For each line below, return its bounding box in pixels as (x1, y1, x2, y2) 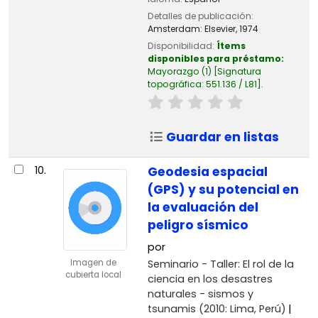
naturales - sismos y (147, 286, 253, 301)
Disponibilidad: (147, 40, 216, 53)
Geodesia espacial (147, 163, 268, 180)
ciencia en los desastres (147, 271, 273, 286)
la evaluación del (147, 198, 258, 216)
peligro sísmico (147, 216, 248, 234)
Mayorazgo (147, 65, 199, 78)
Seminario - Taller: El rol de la (147, 256, 294, 271)
